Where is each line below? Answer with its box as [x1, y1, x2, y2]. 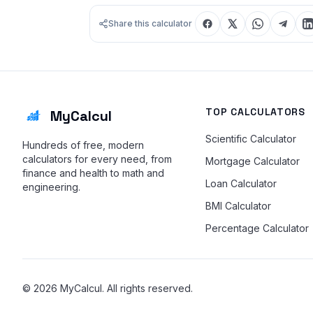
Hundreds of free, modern [22, 139, 144, 151]
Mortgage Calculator [205, 155, 300, 167]
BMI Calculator [205, 200, 272, 212]
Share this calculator [108, 18, 192, 29]
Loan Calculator [205, 177, 277, 189]
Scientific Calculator [205, 133, 297, 145]
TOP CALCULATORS [205, 105, 305, 118]
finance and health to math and [22, 167, 164, 179]
